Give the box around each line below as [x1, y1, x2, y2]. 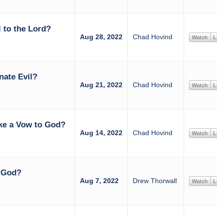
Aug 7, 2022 [79, 177, 119, 185]
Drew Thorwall [132, 177, 177, 185]
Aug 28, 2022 [79, 33, 123, 41]
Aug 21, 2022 [79, 81, 123, 89]
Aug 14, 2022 [79, 129, 123, 137]
